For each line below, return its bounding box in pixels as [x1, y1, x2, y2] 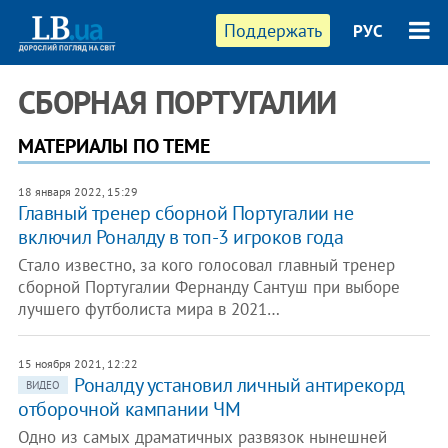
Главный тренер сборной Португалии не [17, 200, 354, 226]
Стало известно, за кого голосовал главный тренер [17, 254, 395, 276]
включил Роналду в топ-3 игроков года [17, 224, 344, 250]
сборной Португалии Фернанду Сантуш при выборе [17, 276, 400, 298]
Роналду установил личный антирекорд [73, 372, 405, 398]
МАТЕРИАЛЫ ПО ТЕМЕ [17, 133, 210, 159]
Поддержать [224, 19, 323, 42]
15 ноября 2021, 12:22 [17, 356, 138, 371]
